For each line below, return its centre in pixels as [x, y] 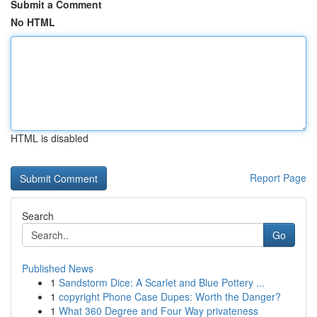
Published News [58, 268]
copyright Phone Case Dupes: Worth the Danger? [170, 296]
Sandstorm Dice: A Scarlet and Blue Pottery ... [162, 282]
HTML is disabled [50, 138]
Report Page [278, 178]
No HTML [33, 22]
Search [38, 216]
